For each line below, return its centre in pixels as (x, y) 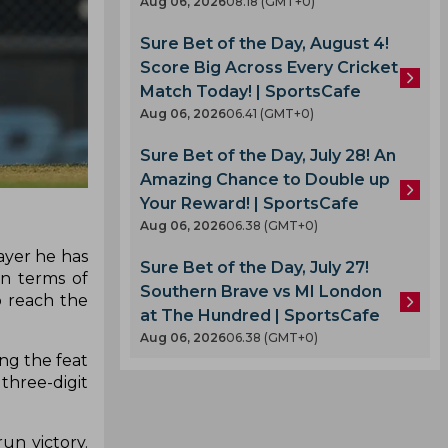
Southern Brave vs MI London (261, 291)
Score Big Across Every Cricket (269, 67)
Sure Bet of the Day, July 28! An (268, 155)
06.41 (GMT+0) (270, 113)
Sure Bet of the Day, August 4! (264, 43)
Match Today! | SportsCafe (250, 91)
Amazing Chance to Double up (265, 179)
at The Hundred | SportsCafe (260, 315)
